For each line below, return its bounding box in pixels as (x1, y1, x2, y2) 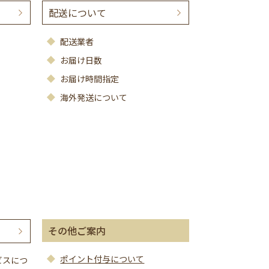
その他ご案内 (48, 223, 106, 238)
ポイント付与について (60, 253, 145, 265)
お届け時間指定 (60, 73, 119, 85)
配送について (49, 5, 107, 20)
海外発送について (60, 91, 128, 103)
